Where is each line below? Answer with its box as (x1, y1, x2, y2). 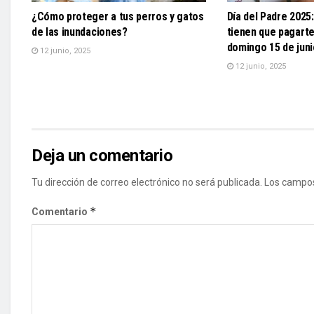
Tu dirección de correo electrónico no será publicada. (32, 176, 262, 188)
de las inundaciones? (32, 25, 128, 39)
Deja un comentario (32, 145, 173, 165)
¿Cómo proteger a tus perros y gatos (32, 9, 204, 23)
